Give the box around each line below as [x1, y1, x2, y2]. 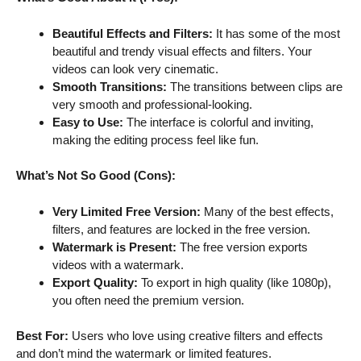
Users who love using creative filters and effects [68, 329, 323, 343]
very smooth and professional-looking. [52, 97, 252, 111]
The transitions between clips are [167, 79, 342, 93]
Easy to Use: [52, 114, 123, 129]
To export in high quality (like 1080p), [138, 275, 331, 289]
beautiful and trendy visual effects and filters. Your [52, 44, 312, 58]
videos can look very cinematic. [52, 61, 218, 76]
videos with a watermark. [52, 257, 184, 272]
